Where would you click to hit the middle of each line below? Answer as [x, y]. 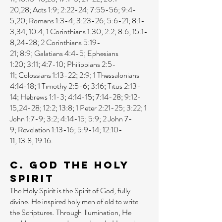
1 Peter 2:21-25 [99, 108]
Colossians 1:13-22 [47, 75]
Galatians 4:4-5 [59, 53]
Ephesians [103, 53]
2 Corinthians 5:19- [71, 42]
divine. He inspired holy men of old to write [74, 201]
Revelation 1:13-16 [46, 130]
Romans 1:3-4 [51, 21]
